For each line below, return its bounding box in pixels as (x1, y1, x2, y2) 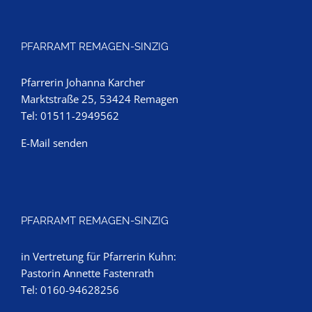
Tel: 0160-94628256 (21, 283, 119, 297)
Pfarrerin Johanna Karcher (21, 75, 145, 89)
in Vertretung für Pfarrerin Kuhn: (21, 249, 176, 263)
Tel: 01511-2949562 (21, 109, 119, 123)
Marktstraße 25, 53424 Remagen (21, 92, 178, 106)
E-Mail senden (21, 136, 88, 150)
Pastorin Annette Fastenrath (21, 266, 154, 280)
